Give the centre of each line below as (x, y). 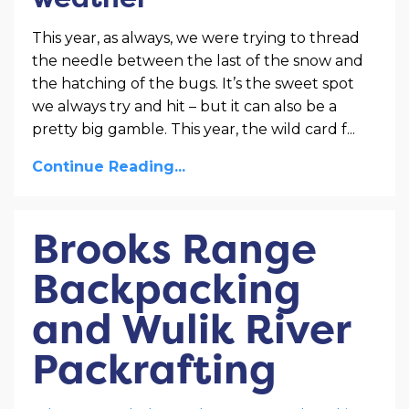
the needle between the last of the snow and (198, 60)
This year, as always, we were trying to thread (196, 37)
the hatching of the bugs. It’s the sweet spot (193, 83)
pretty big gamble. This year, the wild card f (189, 129)
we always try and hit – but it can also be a (184, 106)
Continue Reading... (109, 166)
